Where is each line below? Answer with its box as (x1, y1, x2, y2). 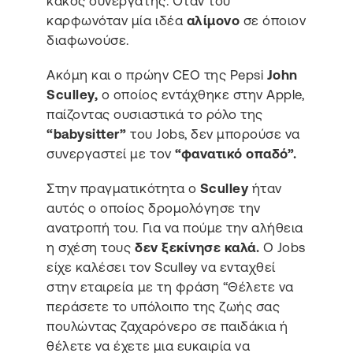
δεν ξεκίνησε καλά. (135, 239, 260, 255)
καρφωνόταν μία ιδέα (46, 13, 187, 29)
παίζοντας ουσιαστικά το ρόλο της (46, 106, 263, 122)
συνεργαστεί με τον (46, 145, 176, 162)
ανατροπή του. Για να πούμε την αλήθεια (46, 219, 303, 236)
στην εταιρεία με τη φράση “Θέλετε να (46, 278, 294, 295)
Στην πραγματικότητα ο (46, 180, 200, 196)
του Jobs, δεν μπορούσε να (126, 125, 300, 142)
